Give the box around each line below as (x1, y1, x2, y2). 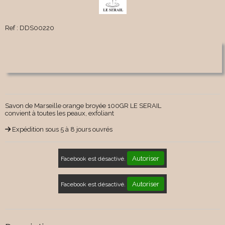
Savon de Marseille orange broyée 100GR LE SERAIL (5, 102, 161, 110)
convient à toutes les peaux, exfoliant (5, 109, 114, 118)
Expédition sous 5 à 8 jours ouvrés (12, 126, 113, 134)
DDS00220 (20, 24, 54, 32)
